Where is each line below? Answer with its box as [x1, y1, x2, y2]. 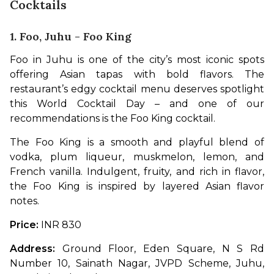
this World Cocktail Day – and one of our [10, 97, 264, 109]
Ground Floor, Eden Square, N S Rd [62, 242, 265, 254]
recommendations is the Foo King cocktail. [10, 112, 215, 124]
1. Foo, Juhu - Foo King [10, 29, 131, 43]
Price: [10, 218, 41, 231]
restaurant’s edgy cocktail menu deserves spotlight [10, 83, 264, 95]
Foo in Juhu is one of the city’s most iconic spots [10, 53, 264, 65]
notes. [10, 194, 39, 207]
